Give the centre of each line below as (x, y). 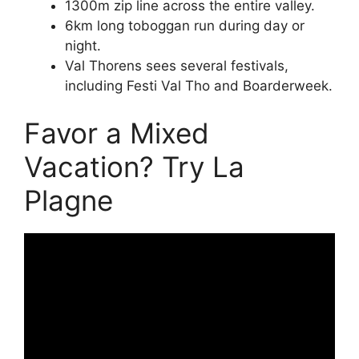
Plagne (69, 201)
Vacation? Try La (134, 167)
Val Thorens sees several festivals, (177, 65)
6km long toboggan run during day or (185, 25)
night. (83, 45)
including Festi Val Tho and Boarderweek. (199, 85)
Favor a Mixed (117, 133)
